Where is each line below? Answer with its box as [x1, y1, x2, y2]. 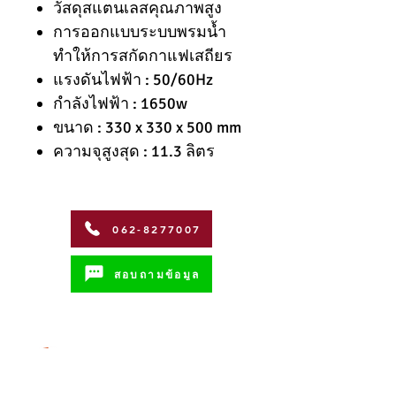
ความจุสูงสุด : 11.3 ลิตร [53, 141, 215, 161]
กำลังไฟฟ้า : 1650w [53, 93, 187, 113]
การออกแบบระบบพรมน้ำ [53, 21, 226, 42]
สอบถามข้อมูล [113, 266, 201, 281]
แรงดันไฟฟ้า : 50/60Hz [53, 69, 213, 89]
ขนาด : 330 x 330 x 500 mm [53, 117, 241, 137]
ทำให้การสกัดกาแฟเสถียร [53, 45, 232, 65]
